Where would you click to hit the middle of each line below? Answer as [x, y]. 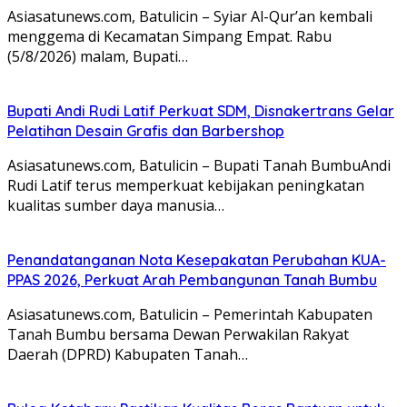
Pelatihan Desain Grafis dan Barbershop [146, 130]
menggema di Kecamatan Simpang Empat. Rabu [169, 36]
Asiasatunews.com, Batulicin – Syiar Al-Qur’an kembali [190, 16]
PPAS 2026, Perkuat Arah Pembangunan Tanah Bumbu [192, 279]
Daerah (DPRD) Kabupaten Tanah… [128, 354]
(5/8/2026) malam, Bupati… [98, 56]
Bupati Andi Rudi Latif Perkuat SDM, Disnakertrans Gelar [201, 110]
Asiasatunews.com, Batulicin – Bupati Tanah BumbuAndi [199, 165]
